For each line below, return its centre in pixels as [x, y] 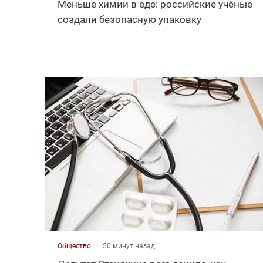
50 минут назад [129, 246]
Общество [74, 246]
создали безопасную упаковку [129, 20]
